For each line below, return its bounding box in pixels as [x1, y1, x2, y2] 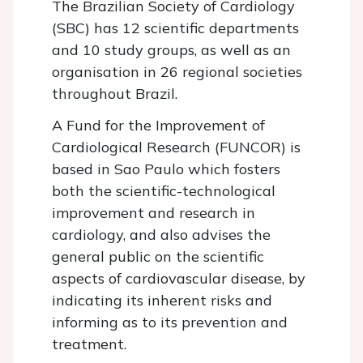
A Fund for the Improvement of [52, 116, 265, 135]
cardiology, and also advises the [52, 225, 271, 244]
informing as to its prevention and [52, 313, 288, 331]
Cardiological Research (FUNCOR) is [52, 138, 301, 156]
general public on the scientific [52, 247, 264, 266]
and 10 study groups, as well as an [52, 41, 291, 59]
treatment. [52, 335, 126, 353]
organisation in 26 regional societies [52, 62, 302, 81]
